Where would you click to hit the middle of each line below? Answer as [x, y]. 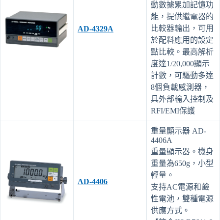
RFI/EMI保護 [173, 110]
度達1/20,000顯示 [180, 63]
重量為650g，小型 [182, 163]
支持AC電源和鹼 [180, 187]
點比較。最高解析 [182, 52]
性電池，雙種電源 [182, 198]
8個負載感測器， [180, 87]
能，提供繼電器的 [182, 16]
